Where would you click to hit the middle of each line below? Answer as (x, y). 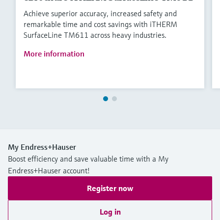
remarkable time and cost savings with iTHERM (100, 24)
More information (54, 54)
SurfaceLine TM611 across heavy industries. (95, 35)
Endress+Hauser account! (49, 171)
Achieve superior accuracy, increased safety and (100, 14)
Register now (110, 188)
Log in (110, 212)
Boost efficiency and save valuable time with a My (88, 159)
